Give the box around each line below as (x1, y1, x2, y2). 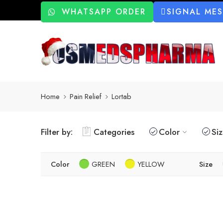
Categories (94, 125, 134, 138)
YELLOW (137, 158, 164, 169)
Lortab (111, 91, 131, 102)
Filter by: (41, 125, 73, 138)
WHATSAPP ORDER (62, 6, 146, 17)
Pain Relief (70, 91, 102, 102)
